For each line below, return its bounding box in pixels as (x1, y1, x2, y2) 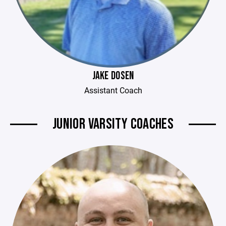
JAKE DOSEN (92, 69, 134, 83)
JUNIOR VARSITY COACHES (52, 115, 174, 133)
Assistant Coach (84, 85, 142, 95)
